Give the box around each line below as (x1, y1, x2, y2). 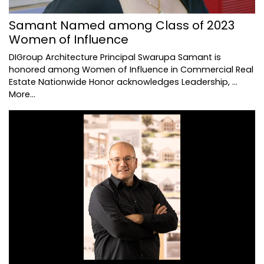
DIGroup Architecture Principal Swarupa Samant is (9, 51, 221, 64)
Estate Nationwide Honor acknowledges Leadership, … (9, 76, 237, 88)
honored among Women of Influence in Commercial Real (9, 64, 253, 76)
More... (9, 88, 35, 101)
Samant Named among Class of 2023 (9, 17, 235, 34)
